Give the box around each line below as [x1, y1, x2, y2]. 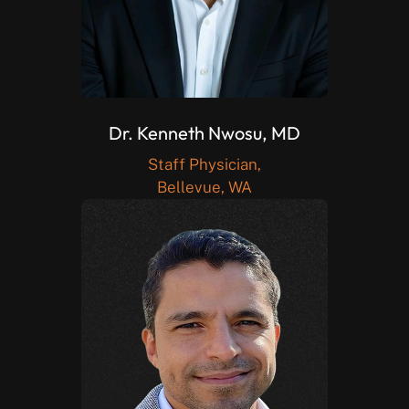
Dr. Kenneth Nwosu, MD [109, 121, 300, 144]
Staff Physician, [148, 155, 261, 174]
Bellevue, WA [157, 178, 252, 197]
